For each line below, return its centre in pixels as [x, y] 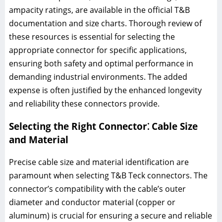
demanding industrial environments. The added [98, 77]
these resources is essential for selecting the [92, 36]
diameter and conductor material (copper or [92, 202]
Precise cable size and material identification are [99, 162]
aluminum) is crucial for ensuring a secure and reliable [111, 216]
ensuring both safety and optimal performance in [101, 63]
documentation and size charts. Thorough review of [105, 23]
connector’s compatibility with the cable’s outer [97, 189]
